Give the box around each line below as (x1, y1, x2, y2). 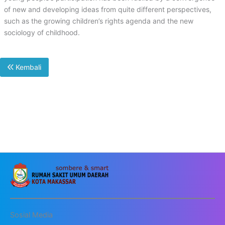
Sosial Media (10, 210, 53, 220)
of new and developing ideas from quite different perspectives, (4, 5, 211, 14)
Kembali (14, 63, 41, 72)
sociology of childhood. (4, 28, 80, 37)
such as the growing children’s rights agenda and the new (4, 16, 193, 25)
